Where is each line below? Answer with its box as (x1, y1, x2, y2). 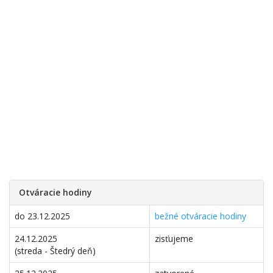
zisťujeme (155, 233, 193, 244)
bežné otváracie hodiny (155, 210, 246, 222)
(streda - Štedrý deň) (15, 245, 96, 257)
